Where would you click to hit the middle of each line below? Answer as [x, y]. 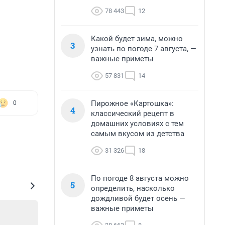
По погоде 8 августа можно [140, 178]
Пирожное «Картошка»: [132, 103]
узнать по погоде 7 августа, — [144, 49]
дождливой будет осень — [138, 198]
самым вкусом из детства [138, 134]
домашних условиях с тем [137, 124]
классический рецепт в [133, 114]
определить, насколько [133, 188]
